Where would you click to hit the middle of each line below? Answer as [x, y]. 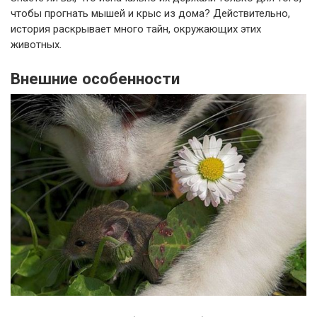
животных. [36, 45]
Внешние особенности [95, 79]
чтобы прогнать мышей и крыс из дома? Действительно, [150, 14]
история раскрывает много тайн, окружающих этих [136, 29]
